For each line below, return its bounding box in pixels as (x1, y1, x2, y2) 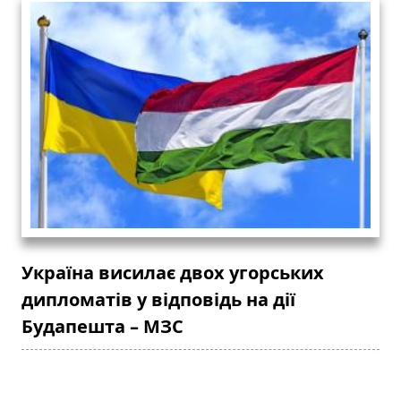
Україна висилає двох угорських (21, 260, 324, 286)
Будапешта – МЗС (21, 314, 183, 339)
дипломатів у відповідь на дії (21, 287, 295, 312)
